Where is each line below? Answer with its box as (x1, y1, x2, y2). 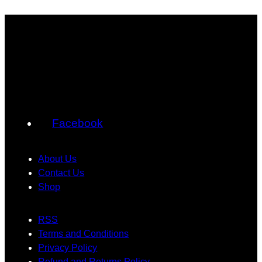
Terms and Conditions (38, 229, 129, 239)
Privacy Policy (38, 243, 98, 253)
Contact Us (38, 168, 85, 178)
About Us (38, 154, 77, 164)
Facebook (52, 117, 104, 130)
